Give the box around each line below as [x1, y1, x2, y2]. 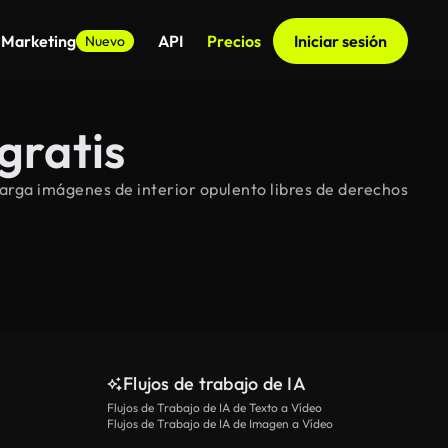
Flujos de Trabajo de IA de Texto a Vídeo [107, 400, 322, 415]
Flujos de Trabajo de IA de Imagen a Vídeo [107, 416, 333, 431]
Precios [207, 31, 261, 51]
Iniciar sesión [294, 31, 387, 51]
